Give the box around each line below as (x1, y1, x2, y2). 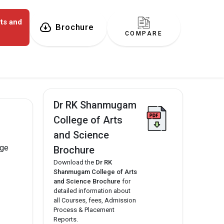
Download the (53, 158, 95, 166)
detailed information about (53, 187, 130, 195)
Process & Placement (53, 206, 114, 214)
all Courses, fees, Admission (53, 196, 136, 204)
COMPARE (124, 30, 162, 37)
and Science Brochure (53, 177, 120, 185)
